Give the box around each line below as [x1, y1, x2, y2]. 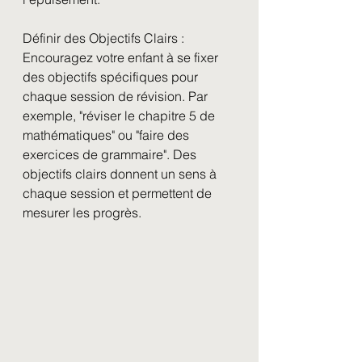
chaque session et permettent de [23, 185, 215, 201]
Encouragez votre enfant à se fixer [23, 49, 221, 65]
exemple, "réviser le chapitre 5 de [23, 107, 218, 124]
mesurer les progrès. [23, 204, 141, 221]
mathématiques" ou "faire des [23, 127, 192, 143]
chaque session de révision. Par [23, 88, 211, 104]
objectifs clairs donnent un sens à [23, 166, 220, 182]
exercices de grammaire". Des [23, 146, 200, 162]
